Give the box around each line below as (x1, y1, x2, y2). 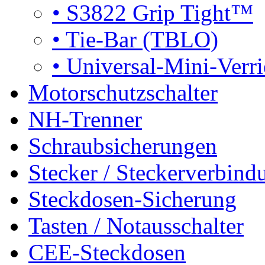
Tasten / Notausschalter (28, 213, 244, 238)
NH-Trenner (28, 106, 142, 132)
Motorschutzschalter (28, 80, 218, 105)
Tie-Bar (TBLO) (60, 27, 218, 52)
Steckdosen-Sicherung (28, 186, 237, 212)
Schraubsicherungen (28, 133, 217, 159)
